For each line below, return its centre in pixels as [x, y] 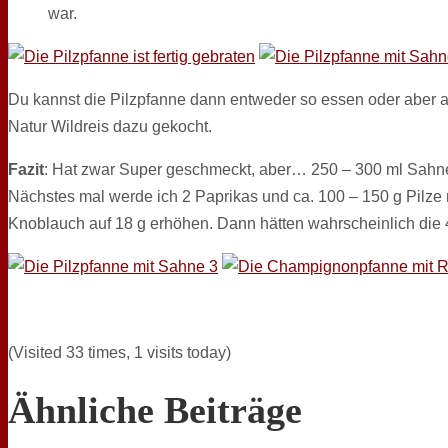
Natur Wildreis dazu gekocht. [110, 126]
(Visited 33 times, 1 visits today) [119, 352]
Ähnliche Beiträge [155, 409]
